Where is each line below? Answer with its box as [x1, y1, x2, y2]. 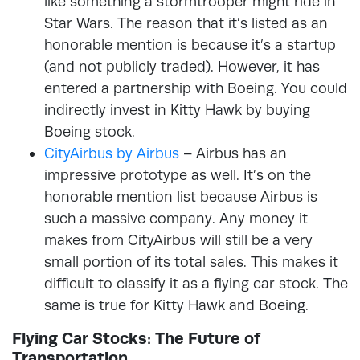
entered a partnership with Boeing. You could [44, 79, 347, 96]
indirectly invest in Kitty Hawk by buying [44, 100, 310, 118]
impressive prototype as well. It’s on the [44, 166, 311, 183]
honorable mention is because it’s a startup [44, 35, 336, 53]
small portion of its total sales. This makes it [44, 252, 338, 270]
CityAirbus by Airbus [44, 144, 179, 162]
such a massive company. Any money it [44, 209, 308, 227]
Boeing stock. [44, 122, 135, 140]
